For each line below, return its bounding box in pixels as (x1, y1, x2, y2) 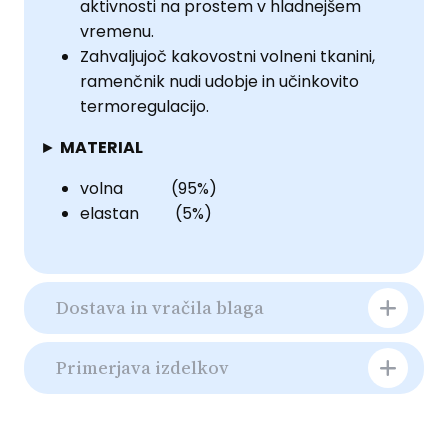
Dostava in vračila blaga (56, 295, 264, 321)
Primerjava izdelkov (56, 355, 229, 381)
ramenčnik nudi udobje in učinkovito (80, 70, 359, 94)
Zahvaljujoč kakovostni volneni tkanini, (80, 45, 375, 69)
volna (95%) (80, 177, 217, 201)
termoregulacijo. (80, 95, 209, 119)
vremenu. (80, 20, 154, 44)
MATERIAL (60, 136, 143, 160)
